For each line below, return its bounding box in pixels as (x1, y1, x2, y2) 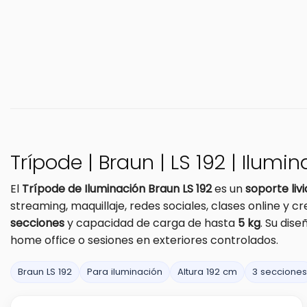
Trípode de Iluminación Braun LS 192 (22, 180, 212, 197)
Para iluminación (87, 265, 162, 278)
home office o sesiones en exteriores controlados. (10, 232, 278, 248)
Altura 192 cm (177, 265, 237, 278)
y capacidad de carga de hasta (64, 214, 238, 231)
